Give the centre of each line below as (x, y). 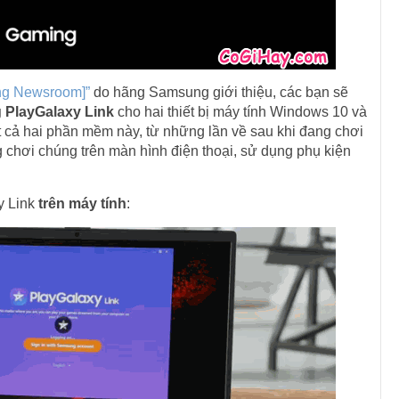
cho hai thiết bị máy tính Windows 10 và (240, 112)
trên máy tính (82, 204)
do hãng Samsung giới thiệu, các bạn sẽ (219, 92)
